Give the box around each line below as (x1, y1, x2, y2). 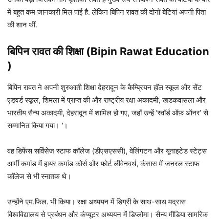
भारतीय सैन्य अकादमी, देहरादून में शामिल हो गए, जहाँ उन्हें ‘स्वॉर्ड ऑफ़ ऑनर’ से (7, 108, 208, 118)
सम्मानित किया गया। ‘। (7, 121, 68, 131)
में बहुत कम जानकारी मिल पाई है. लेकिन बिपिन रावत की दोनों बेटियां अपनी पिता (7, 7, 206, 17)
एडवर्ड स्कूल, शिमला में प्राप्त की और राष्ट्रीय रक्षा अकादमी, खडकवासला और (7, 95, 206, 105)
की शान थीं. (7, 20, 37, 30)
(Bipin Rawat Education (86, 45, 209, 58)
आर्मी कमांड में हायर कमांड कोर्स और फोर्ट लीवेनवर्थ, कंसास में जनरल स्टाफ (7, 159, 199, 169)
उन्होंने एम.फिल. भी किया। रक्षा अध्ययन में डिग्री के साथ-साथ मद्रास (7, 197, 186, 207)
